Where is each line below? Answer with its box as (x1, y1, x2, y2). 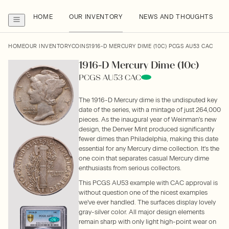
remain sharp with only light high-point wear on (79, 218, 216, 225)
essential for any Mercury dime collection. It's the (79, 145, 219, 152)
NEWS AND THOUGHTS (139, 13, 213, 20)
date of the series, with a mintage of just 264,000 (79, 106, 221, 113)
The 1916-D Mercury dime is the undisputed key (79, 96, 217, 104)
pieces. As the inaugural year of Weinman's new (79, 116, 217, 123)
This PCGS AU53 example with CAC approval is (79, 179, 218, 187)
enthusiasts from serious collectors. (79, 164, 181, 172)
